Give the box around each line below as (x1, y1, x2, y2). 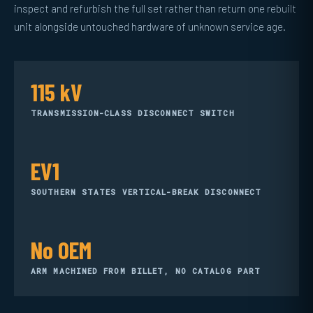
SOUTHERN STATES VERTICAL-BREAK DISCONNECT (31, 187, 262, 197)
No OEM (31, 235, 92, 264)
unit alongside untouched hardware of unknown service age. (14, 20, 286, 33)
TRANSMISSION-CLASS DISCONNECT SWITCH (31, 108, 235, 118)
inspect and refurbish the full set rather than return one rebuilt (14, 2, 296, 15)
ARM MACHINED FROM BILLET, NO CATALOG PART (31, 265, 261, 276)
